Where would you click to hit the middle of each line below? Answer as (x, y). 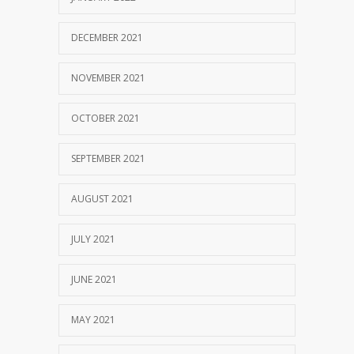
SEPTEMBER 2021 (108, 158)
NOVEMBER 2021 (108, 77)
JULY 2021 (93, 239)
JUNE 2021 (94, 279)
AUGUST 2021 (102, 198)
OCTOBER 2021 (105, 118)
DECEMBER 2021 (107, 37)
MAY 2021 (93, 319)
